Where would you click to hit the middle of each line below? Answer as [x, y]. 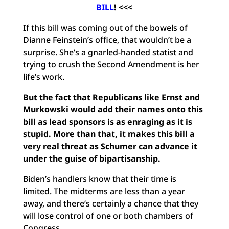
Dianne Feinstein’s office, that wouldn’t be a [107, 40]
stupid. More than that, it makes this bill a [109, 134]
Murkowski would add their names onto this [113, 109]
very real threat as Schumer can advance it [110, 146]
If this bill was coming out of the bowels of [105, 28]
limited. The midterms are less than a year [104, 191]
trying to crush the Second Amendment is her [111, 64]
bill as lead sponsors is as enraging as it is [107, 122]
